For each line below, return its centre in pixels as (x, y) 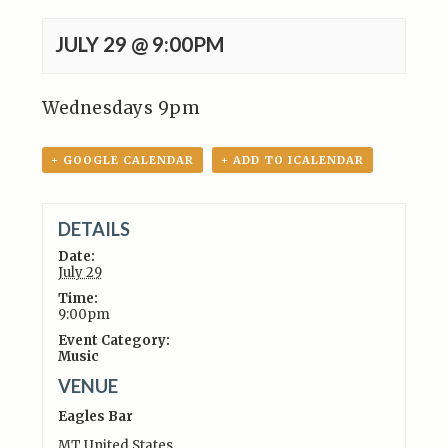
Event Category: (113, 340)
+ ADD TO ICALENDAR (293, 160)
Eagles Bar (95, 416)
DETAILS (93, 228)
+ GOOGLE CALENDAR (123, 160)
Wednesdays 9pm (121, 108)
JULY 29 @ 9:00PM (140, 44)
